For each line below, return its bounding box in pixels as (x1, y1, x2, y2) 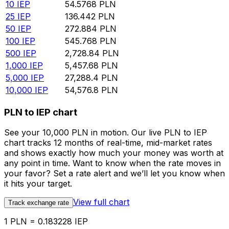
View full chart (73, 197, 129, 208)
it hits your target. (4, 178, 72, 189)
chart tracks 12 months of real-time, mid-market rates (4, 138, 212, 148)
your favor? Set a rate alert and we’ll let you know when (4, 168, 225, 179)
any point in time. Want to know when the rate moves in (4, 158, 221, 169)
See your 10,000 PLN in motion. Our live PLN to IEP (4, 127, 207, 138)
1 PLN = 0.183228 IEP (4, 216, 88, 227)
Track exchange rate (8, 199, 69, 207)
